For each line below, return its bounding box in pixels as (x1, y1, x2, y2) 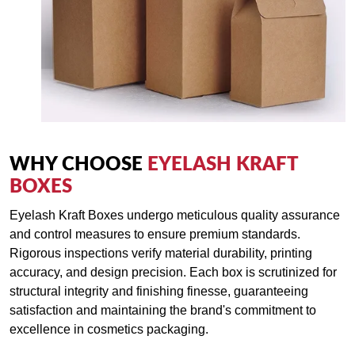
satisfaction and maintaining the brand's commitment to (10, 303, 316, 317)
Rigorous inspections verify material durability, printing (10, 246, 312, 260)
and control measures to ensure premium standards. (10, 227, 300, 241)
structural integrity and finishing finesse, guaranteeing (10, 284, 308, 298)
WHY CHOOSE (10, 155, 147, 174)
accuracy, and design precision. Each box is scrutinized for (10, 265, 337, 279)
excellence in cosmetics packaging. (10, 323, 208, 336)
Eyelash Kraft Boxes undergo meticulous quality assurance (10, 208, 340, 222)
